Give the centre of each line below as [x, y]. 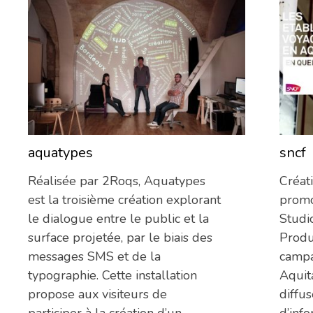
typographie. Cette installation [112, 276]
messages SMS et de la [94, 257]
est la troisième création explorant [124, 200]
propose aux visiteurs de [97, 294]
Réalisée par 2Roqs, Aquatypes [117, 181]
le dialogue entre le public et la [118, 219]
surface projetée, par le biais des [120, 238]
